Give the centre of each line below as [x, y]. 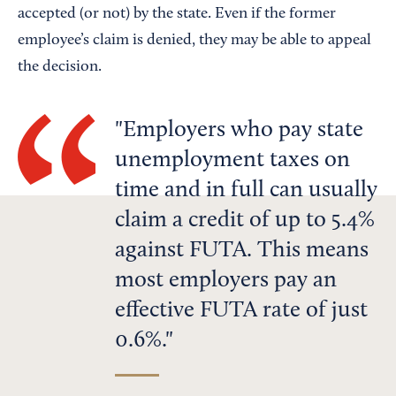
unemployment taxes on [232, 160]
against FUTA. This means [242, 251]
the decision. [60, 67]
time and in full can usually [246, 190]
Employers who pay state [243, 130]
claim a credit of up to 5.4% [245, 221]
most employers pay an [226, 281]
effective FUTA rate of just [241, 311]
